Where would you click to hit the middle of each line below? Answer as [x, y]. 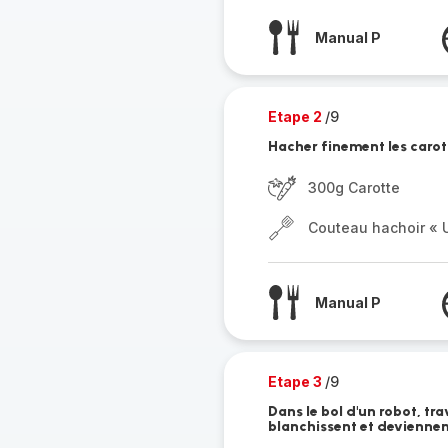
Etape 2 [296, 116]
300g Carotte [353, 187]
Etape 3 [296, 381]
